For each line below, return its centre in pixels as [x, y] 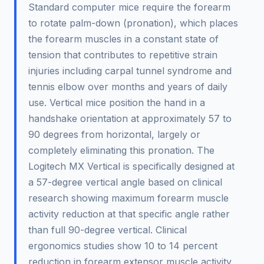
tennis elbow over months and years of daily [128, 86]
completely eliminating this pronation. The [121, 150]
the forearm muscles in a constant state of [123, 39]
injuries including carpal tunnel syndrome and [130, 70]
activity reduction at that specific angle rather [129, 214]
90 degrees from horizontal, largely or [114, 134]
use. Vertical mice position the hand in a [117, 102]
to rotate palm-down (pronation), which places [133, 23]
